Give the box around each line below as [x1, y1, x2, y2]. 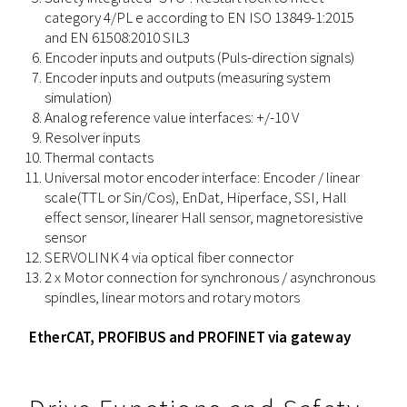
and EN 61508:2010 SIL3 [45, 27, 190, 48]
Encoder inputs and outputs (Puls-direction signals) [45, 47, 354, 68]
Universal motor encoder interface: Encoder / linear [45, 167, 360, 188]
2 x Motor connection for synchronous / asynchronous [45, 267, 375, 288]
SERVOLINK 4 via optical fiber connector [45, 247, 293, 268]
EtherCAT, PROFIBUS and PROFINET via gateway [29, 327, 351, 348]
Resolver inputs [45, 127, 140, 148]
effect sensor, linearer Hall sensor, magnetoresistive [45, 207, 363, 228]
